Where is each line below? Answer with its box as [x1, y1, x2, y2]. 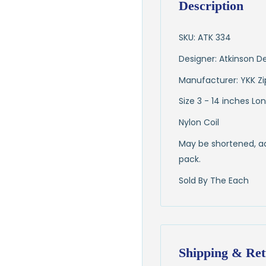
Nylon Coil [179, 116, 219, 129]
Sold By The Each [179, 174, 249, 186]
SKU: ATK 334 [179, 31, 231, 43]
